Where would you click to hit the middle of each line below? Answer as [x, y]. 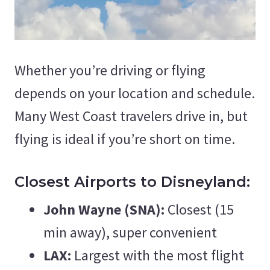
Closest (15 [199, 210]
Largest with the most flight [158, 256]
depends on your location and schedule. [135, 93]
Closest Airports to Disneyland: [132, 182]
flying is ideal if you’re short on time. [125, 139]
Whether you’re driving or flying [110, 71]
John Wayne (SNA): [104, 210]
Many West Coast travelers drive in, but [131, 116]
